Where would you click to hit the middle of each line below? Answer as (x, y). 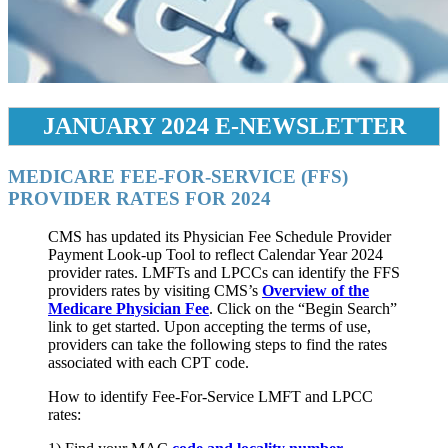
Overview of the (315, 291)
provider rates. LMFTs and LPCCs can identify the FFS (224, 273)
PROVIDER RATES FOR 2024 (139, 198)
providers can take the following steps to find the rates (217, 345)
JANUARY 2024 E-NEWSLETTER (224, 125)
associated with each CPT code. (152, 363)
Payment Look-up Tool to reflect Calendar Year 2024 (215, 255)
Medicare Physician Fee (128, 309)
